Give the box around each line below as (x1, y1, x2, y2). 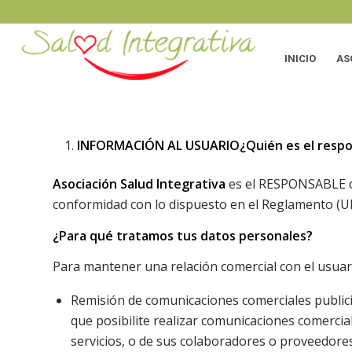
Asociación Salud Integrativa (53, 175, 229, 192)
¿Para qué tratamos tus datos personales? (53, 226, 313, 244)
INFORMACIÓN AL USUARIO (77, 137, 240, 154)
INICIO (284, 53, 317, 64)
